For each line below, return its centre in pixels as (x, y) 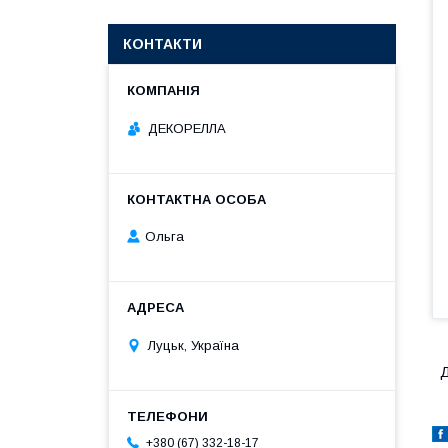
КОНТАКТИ (162, 44)
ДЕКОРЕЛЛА (187, 128)
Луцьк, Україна (193, 345)
